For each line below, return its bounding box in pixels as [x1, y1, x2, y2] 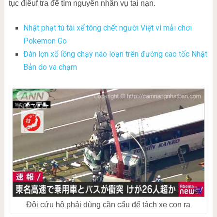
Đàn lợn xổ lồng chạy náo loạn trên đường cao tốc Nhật [23, 49, 207, 59]
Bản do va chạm [23, 62, 77, 72]
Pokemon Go [23, 36, 67, 46]
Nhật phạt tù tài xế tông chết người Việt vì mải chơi [23, 23, 192, 33]
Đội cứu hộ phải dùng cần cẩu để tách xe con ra [26, 200, 191, 209]
